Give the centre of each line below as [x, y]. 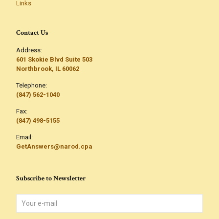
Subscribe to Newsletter [51, 178]
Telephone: [32, 85]
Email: [24, 137]
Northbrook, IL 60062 [48, 69]
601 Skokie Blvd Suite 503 [54, 59]
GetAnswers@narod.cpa [54, 146]
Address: [29, 50]
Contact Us [32, 33]
